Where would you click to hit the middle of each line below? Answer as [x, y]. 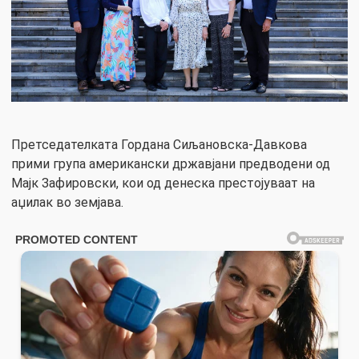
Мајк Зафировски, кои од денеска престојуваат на [163, 183]
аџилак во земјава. [67, 202]
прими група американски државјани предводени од [171, 163]
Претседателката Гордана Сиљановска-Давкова [159, 144]
